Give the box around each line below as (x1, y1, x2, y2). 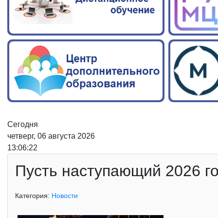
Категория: (15, 192, 52, 200)
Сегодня (7, 120, 38, 129)
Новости (52, 192, 78, 200)
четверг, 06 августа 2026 (7, 132, 95, 141)
